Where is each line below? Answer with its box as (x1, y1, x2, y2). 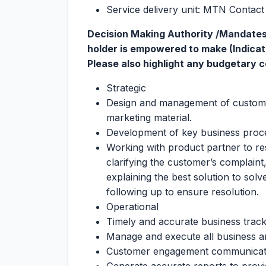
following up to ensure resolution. (106, 186, 259, 198)
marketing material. (106, 112, 192, 123)
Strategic (106, 82, 146, 94)
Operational (106, 201, 159, 213)
